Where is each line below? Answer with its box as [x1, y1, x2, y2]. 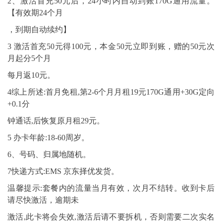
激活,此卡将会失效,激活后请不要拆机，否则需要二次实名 [7, 213, 215, 221]
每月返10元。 [7, 71, 55, 79]
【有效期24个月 [7, 8, 63, 17]
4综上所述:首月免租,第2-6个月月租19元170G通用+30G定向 [7, 88, 215, 96]
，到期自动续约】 [7, 25, 71, 34]
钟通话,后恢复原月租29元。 [7, 116, 105, 125]
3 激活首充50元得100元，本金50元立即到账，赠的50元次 [7, 42, 215, 51]
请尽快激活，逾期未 [7, 196, 79, 204]
